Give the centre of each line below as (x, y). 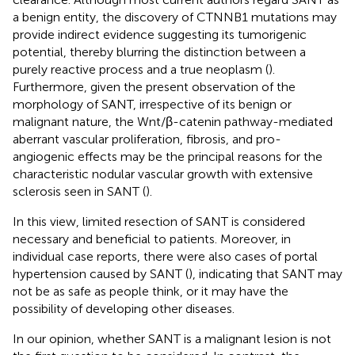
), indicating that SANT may (265, 273)
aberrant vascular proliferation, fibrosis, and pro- (147, 139)
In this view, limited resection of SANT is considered (159, 221)
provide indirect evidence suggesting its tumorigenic (160, 34)
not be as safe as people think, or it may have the (151, 291)
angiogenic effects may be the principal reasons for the (168, 156)
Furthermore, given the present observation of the (154, 86)
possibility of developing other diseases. (124, 308)
